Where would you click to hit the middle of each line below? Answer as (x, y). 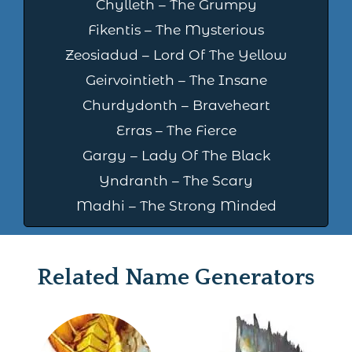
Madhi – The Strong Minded (176, 206)
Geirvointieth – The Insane (176, 80)
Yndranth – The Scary (176, 181)
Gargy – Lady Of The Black (176, 156)
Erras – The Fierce (176, 130)
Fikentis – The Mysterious (176, 30)
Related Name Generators (176, 278)
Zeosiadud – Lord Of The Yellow (176, 55)
